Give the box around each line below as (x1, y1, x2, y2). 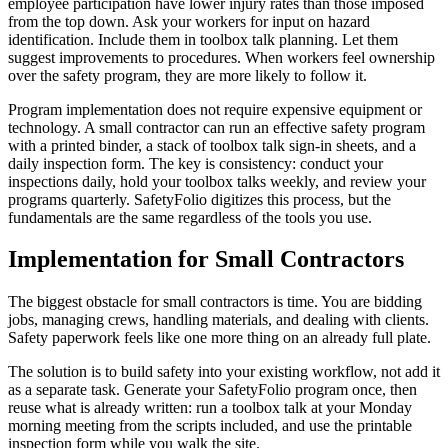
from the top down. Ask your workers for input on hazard (8, 12, 370, 30)
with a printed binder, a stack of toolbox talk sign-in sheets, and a (8, 136, 416, 154)
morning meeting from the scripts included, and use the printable (8, 417, 412, 435)
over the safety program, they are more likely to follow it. (8, 66, 367, 84)
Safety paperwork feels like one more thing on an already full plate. (8, 329, 431, 347)
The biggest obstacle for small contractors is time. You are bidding (8, 293, 422, 311)
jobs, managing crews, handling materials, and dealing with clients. (8, 311, 429, 329)
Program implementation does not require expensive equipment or (8, 100, 422, 118)
